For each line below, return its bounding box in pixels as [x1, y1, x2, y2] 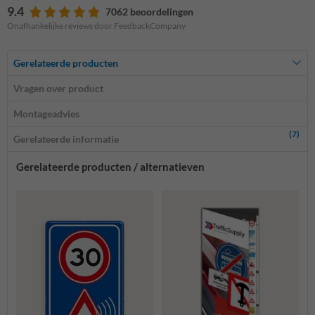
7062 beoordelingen [105, 5, 193, 18]
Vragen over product [13, 82, 103, 94]
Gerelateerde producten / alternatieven [16, 160, 205, 173]
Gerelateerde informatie [13, 132, 119, 145]
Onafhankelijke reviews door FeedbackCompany [7, 20, 186, 31]
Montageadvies [13, 107, 79, 120]
